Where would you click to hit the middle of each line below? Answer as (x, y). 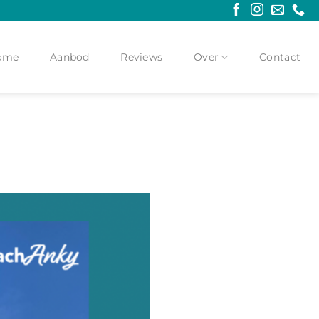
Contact (280, 57)
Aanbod (69, 57)
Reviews (142, 57)
